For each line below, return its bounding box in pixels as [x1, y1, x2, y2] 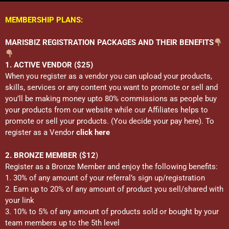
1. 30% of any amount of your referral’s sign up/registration [5, 173, 205, 182]
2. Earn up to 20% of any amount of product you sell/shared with [5, 184, 223, 194]
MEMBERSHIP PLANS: [5, 15, 83, 25]
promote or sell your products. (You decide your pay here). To [5, 117, 214, 126]
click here [76, 128, 112, 137]
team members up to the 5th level [5, 218, 120, 227]
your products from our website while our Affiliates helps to [5, 105, 208, 114]
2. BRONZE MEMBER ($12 [5, 150, 96, 160]
